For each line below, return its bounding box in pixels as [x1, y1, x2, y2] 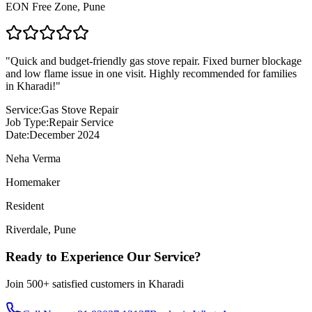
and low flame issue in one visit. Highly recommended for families [6, 68, 297, 80]
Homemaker [6, 176, 60, 189]
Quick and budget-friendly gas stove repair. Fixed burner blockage [10, 55, 302, 68]
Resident [6, 200, 44, 212]
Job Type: [6, 116, 49, 129]
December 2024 [29, 129, 100, 141]
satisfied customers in [49, 277, 148, 290]
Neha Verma [6, 153, 61, 165]
